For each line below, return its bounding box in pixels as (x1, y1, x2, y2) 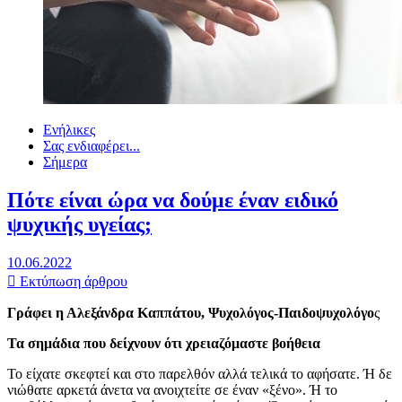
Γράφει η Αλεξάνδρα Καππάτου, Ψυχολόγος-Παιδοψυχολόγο (7, 304, 374, 320)
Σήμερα (43, 154, 87, 170)
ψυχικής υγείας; (7, 212, 152, 236)
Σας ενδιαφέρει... (43, 138, 140, 153)
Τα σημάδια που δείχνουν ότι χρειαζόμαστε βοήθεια (7, 335, 320, 351)
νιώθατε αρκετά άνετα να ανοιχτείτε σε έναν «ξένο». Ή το (7, 381, 337, 398)
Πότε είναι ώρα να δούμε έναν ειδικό (7, 188, 338, 212)
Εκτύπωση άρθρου (16, 273, 127, 289)
